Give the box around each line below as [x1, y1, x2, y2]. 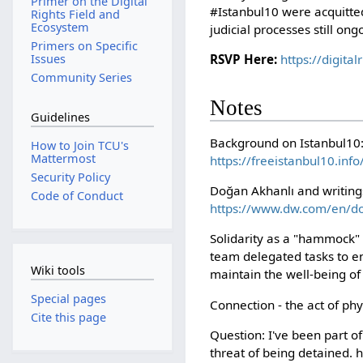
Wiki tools [30, 263, 85, 279]
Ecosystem [30, 19, 89, 36]
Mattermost [30, 150, 96, 166]
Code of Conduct [30, 187, 123, 203]
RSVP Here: [210, 50, 278, 67]
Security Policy [30, 169, 110, 185]
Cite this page [30, 309, 106, 325]
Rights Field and [30, 6, 120, 23]
